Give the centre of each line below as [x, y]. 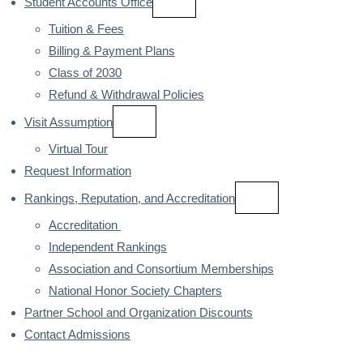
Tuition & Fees [86, 29]
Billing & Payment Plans [112, 51]
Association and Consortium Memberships [161, 269]
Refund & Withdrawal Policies [126, 94]
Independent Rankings [108, 247]
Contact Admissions [77, 334]
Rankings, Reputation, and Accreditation [130, 198]
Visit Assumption [68, 122]
